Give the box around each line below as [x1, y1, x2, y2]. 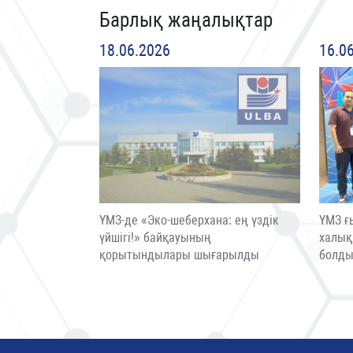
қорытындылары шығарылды [99, 247, 259, 262]
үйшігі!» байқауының [99, 229, 211, 245]
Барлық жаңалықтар [99, 9, 273, 32]
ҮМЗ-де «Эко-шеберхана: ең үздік [99, 212, 279, 228]
